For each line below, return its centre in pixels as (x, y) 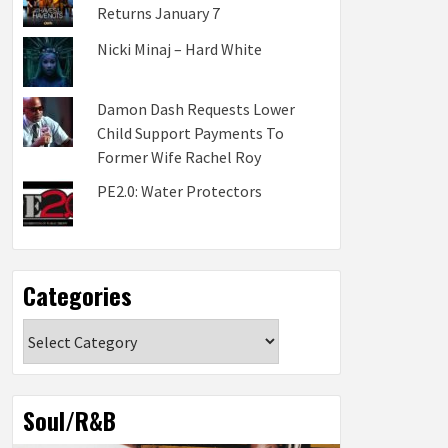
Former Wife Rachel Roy (179, 157)
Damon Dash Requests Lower (196, 109)
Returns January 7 (158, 13)
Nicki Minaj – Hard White (179, 49)
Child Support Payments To (190, 133)
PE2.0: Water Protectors (179, 191)
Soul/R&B (69, 420)
